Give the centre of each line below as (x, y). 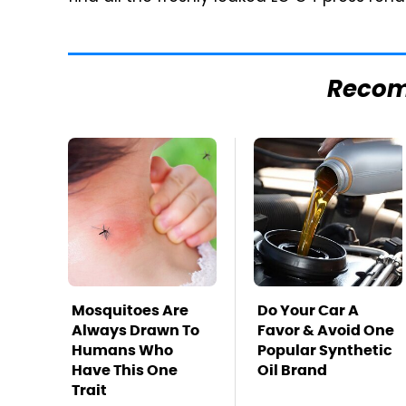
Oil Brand (292, 370)
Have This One (125, 370)
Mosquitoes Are (130, 310)
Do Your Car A (308, 310)
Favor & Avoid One (326, 330)
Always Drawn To (135, 330)
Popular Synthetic (325, 350)
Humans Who (122, 350)
